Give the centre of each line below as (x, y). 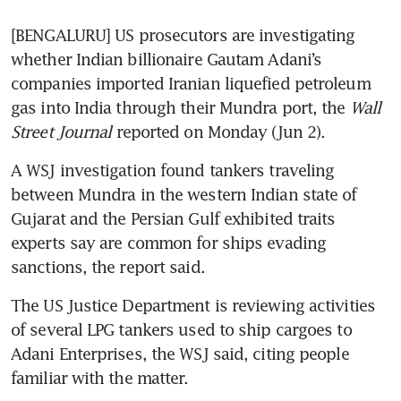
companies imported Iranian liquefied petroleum (191, 84)
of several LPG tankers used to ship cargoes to (181, 330)
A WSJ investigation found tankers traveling (173, 171)
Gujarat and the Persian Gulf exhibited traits (173, 219)
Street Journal (61, 132)
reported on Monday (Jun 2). (218, 132)
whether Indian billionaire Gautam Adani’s (166, 60)
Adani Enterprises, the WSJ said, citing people (180, 354)
